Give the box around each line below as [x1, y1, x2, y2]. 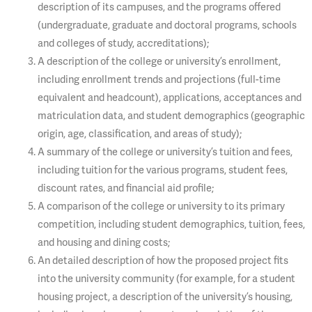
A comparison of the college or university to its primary [37, 198, 285, 212]
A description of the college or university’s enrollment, [37, 54, 281, 68]
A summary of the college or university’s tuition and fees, [37, 144, 292, 158]
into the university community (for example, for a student [37, 271, 295, 285]
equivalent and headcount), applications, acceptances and [37, 90, 302, 104]
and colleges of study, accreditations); [37, 36, 209, 49]
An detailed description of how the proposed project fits [37, 253, 288, 267]
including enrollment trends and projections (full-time [37, 72, 281, 86]
